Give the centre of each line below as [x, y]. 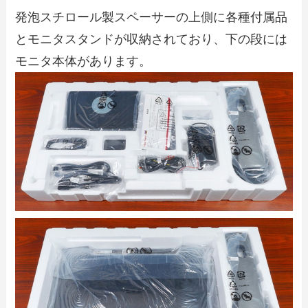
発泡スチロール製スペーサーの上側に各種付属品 [152, 17]
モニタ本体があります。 [84, 61]
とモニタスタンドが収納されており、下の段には [152, 39]
